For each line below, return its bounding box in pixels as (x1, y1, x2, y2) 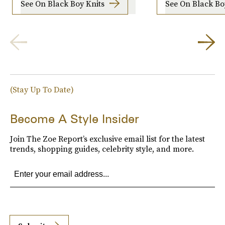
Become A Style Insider (10, 111, 139, 127)
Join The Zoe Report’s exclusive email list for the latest (10, 133, 205, 145)
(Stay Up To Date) (10, 84, 74, 95)
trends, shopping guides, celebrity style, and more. (10, 143, 194, 155)
